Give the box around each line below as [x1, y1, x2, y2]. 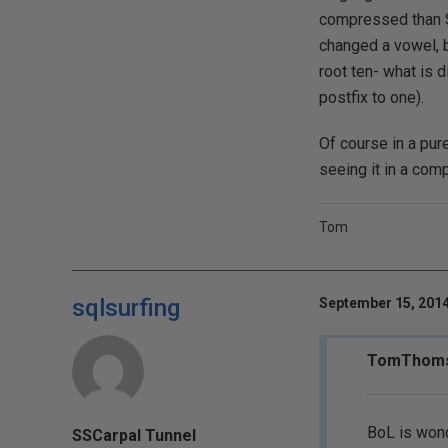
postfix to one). [318, 88, 424, 107]
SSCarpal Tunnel [72, 426, 196, 445]
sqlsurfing [72, 294, 180, 322]
